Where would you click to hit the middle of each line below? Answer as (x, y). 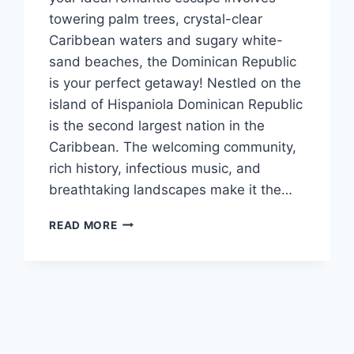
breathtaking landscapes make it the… (171, 189)
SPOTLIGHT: (152, 237)
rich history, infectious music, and (155, 168)
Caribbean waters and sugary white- (166, 40)
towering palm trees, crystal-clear (156, 19)
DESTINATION (156, 221)
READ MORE (83, 225)
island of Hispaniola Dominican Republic (176, 104)
